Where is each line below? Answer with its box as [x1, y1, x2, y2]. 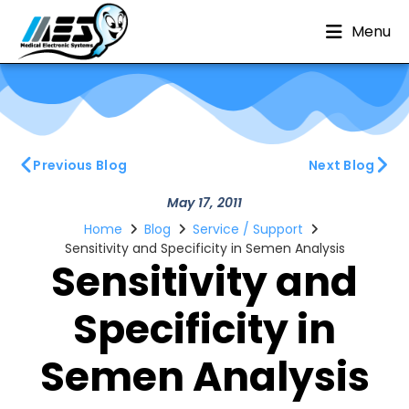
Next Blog [308, 156, 375, 174]
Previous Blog [33, 156, 128, 174]
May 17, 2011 [167, 194, 242, 212]
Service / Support [193, 220, 303, 238]
